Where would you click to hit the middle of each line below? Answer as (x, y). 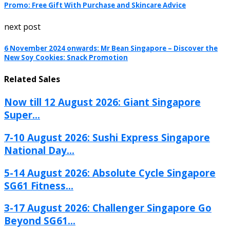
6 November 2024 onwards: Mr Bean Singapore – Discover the (111, 48)
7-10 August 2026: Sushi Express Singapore (107, 138)
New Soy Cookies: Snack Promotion (66, 57)
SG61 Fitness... (39, 185)
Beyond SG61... (40, 221)
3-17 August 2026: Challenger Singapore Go (108, 208)
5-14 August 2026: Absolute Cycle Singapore (110, 172)
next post (22, 26)
